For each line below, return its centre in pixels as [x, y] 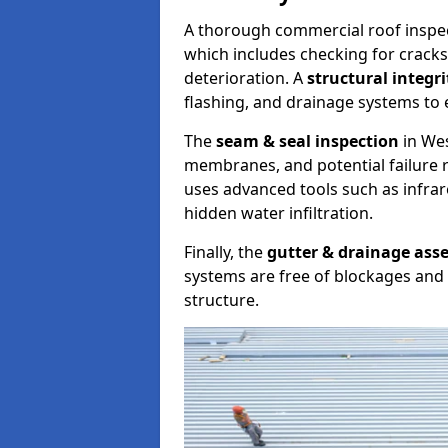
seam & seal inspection [307, 141]
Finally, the [225, 252]
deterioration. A [245, 78]
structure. [221, 300]
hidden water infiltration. [278, 213]
